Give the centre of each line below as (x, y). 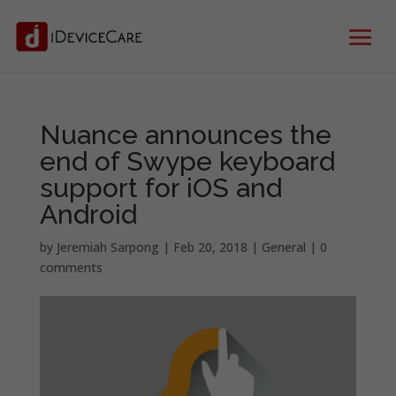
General (283, 247)
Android (88, 214)
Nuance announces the (185, 135)
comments (71, 267)
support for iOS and (160, 188)
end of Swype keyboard (187, 161)
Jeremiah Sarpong (107, 247)
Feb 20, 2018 (210, 247)
